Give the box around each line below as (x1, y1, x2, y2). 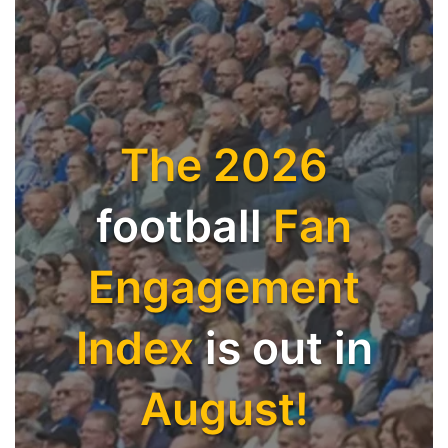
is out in (204, 321, 373, 375)
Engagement (88, 260, 360, 314)
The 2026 (120, 138, 328, 192)
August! (139, 382, 309, 436)
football (96, 199, 262, 253)
